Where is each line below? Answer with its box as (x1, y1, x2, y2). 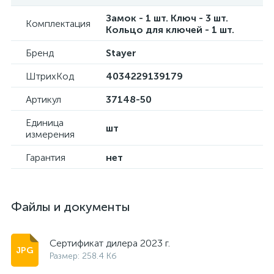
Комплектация (26, 18, 91, 29)
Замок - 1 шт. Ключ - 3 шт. (106, 12, 228, 24)
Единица (26, 117, 64, 128)
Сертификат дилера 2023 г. (50, 237, 170, 249)
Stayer (106, 47, 136, 59)
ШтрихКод (26, 70, 74, 82)
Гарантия (26, 152, 65, 163)
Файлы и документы (11, 199, 130, 214)
